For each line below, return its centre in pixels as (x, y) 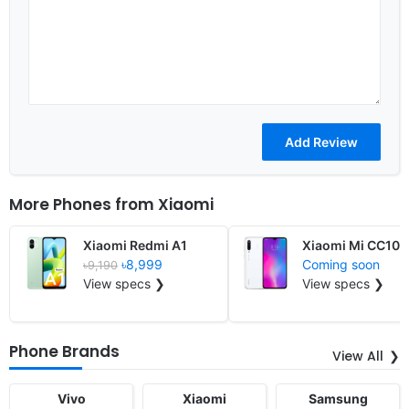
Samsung (338, 398)
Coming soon (341, 264)
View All (358, 356)
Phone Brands (64, 351)
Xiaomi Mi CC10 (351, 245)
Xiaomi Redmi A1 (135, 245)
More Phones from (84, 204)
